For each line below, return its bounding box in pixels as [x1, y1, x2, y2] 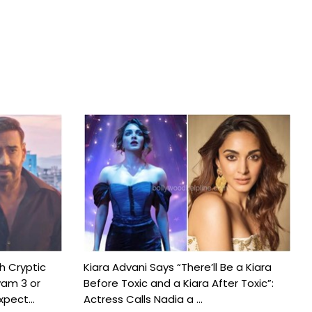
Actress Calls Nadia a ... [83, 292, 203, 307]
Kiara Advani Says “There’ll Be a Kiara [83, 260, 272, 275]
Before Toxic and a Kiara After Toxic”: [83, 276, 274, 291]
